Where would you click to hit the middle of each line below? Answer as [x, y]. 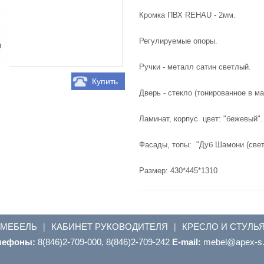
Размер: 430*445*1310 [179, 170]
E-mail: [188, 242]
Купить [105, 81]
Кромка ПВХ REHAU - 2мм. [188, 15]
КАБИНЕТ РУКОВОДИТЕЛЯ [110, 226]
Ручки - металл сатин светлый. [195, 67]
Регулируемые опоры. [179, 41]
